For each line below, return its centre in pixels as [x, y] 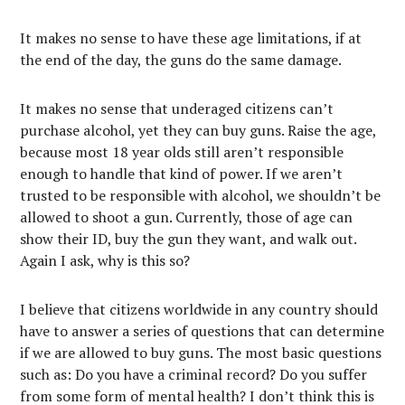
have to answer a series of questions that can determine [202, 331]
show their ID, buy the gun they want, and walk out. [188, 239]
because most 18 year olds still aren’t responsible [182, 152]
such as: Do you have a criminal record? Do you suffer [194, 374]
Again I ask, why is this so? [105, 260]
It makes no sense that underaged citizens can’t [177, 108]
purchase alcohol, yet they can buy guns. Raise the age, [198, 130]
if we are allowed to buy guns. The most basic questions [201, 353]
